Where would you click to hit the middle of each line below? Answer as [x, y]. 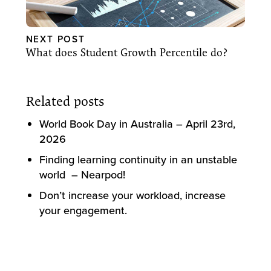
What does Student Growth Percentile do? [126, 52]
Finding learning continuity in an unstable [139, 159]
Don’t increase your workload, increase [133, 195]
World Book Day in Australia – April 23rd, [138, 123]
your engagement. [83, 210]
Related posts [65, 101]
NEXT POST [55, 38]
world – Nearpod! [83, 174]
